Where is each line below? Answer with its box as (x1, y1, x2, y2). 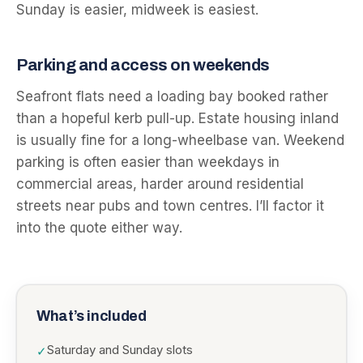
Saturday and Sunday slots (47, 342, 193, 357)
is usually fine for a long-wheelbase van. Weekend (16, 132, 344, 148)
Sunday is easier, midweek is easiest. (16, 2, 258, 18)
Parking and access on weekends (16, 56, 270, 74)
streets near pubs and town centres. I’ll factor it (16, 198, 324, 214)
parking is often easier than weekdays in (16, 154, 280, 170)
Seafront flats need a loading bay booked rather (16, 88, 328, 105)
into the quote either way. (16, 220, 182, 236)
